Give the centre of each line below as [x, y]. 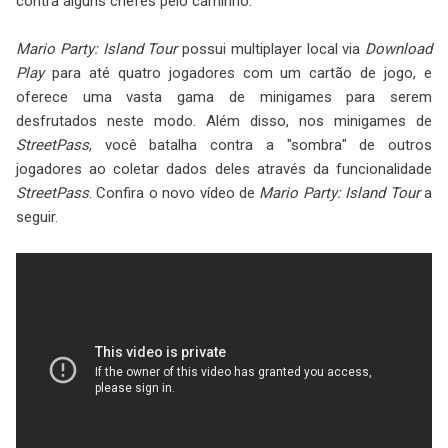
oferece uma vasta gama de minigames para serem [224, 97]
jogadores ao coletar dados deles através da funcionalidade [224, 169]
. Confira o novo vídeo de [174, 193]
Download [398, 49]
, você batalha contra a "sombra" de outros [260, 145]
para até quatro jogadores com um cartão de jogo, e [238, 73]
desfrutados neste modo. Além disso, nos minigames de [224, 121]
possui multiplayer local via [271, 49]
